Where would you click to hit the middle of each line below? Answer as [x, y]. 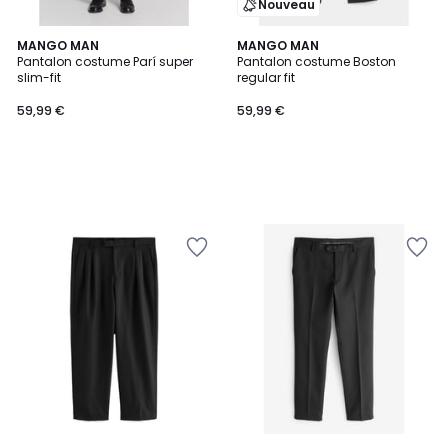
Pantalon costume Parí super [105, 61]
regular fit [266, 77]
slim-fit [39, 77]
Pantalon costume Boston [316, 61]
